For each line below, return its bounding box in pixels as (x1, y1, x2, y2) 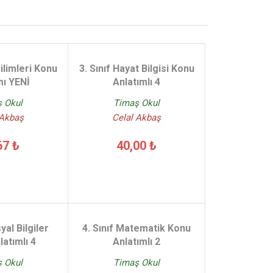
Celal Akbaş (112, 112, 161, 124)
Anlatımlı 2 (113, 236, 160, 247)
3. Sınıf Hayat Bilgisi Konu (79, 63, 194, 74)
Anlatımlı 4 (113, 76, 160, 88)
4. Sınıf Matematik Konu (82, 222, 191, 234)
